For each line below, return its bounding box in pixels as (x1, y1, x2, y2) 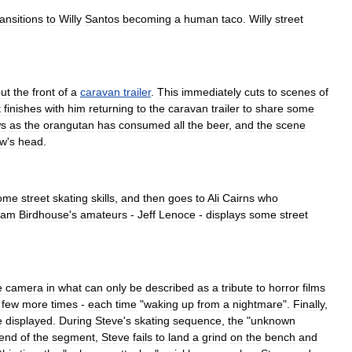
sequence (173, 314, 222, 327)
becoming (123, 13, 171, 25)
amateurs (80, 208, 127, 221)
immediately (181, 86, 241, 98)
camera (5, 281, 43, 294)
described (145, 281, 194, 294)
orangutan (43, 119, 94, 131)
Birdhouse (19, 208, 69, 221)
